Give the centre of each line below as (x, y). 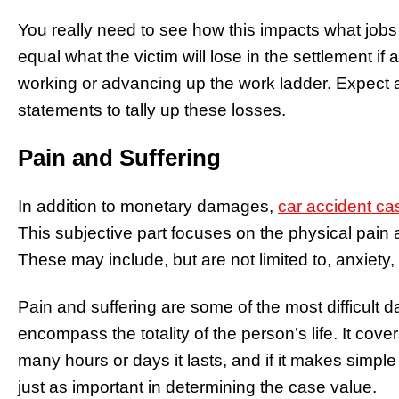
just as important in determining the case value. (197, 387)
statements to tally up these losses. (152, 110)
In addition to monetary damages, (148, 206)
